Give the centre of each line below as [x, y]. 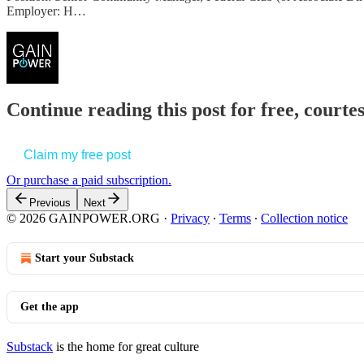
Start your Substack [84, 258]
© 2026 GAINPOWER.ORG [83, 219]
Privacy [190, 219]
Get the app [50, 307]
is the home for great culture [126, 347]
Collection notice [304, 219]
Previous [50, 203]
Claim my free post [77, 155]
